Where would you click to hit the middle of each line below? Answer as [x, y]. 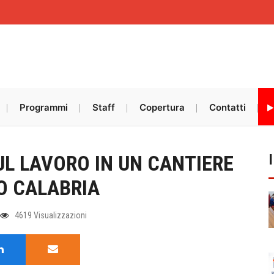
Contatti [227, 107]
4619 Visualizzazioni [51, 215]
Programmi [43, 107]
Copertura [162, 107]
